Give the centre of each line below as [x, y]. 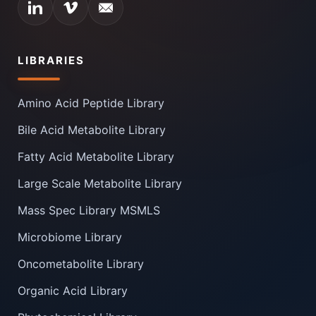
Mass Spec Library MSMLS [89, 210]
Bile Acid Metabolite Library [92, 130]
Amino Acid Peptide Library [91, 103]
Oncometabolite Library [81, 264]
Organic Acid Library [73, 291]
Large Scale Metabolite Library [100, 183]
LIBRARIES [51, 60]
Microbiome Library [70, 237]
